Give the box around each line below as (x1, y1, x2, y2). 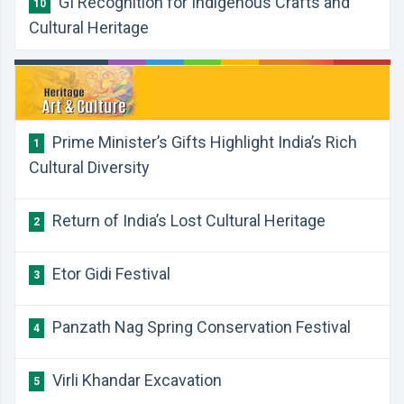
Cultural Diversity (29, 158, 150, 177)
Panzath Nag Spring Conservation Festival (49, 317, 351, 336)
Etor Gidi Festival (49, 264, 170, 283)
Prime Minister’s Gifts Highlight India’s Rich (49, 133, 357, 151)
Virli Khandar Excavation (49, 371, 222, 390)
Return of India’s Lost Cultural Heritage (49, 211, 326, 230)
